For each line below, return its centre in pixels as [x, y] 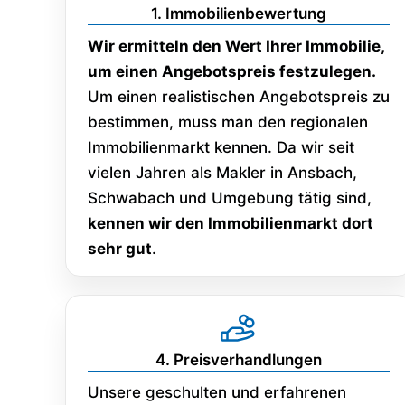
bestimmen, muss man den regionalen [228, 122]
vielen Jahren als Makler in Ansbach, [222, 172]
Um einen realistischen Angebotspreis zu [239, 96]
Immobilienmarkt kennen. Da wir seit [221, 147]
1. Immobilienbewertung [239, 13]
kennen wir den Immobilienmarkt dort [231, 223]
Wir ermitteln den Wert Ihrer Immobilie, [236, 46]
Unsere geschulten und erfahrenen [217, 392]
